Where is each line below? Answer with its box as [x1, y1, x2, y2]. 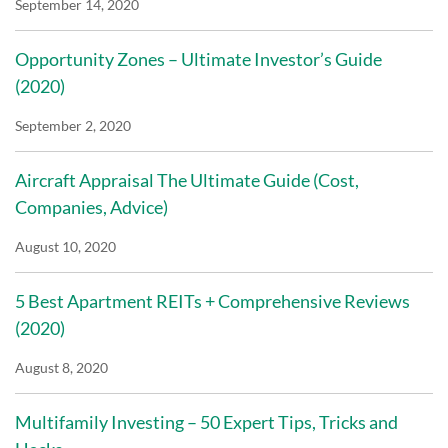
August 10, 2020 [15, 238, 116, 256]
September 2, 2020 [15, 117, 131, 135]
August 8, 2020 [15, 359, 108, 377]
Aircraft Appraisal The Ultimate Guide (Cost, [15, 169, 359, 192]
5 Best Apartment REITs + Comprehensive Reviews [15, 290, 410, 313]
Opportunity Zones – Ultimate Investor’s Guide [15, 48, 382, 71]
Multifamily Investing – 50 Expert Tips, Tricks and [15, 411, 398, 434]
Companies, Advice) [15, 196, 168, 219]
